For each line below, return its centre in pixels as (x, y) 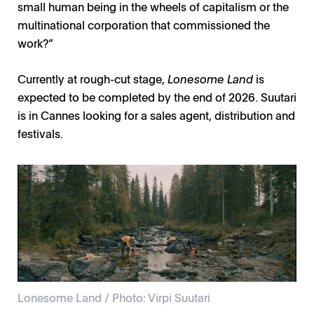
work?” (35, 43)
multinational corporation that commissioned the (144, 25)
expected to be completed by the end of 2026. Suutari (157, 97)
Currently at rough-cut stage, (93, 79)
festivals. (40, 134)
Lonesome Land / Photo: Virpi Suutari (114, 297)
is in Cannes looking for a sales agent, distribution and (156, 115)
